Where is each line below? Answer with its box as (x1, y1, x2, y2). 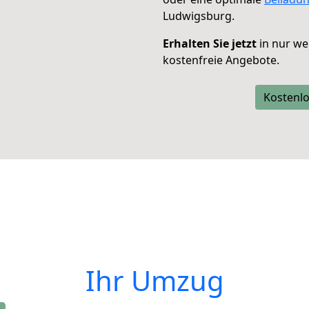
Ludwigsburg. (163, 8, 235, 23)
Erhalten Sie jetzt (163, 36, 257, 51)
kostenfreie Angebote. (163, 52, 279, 68)
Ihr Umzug (85, 261, 224, 299)
